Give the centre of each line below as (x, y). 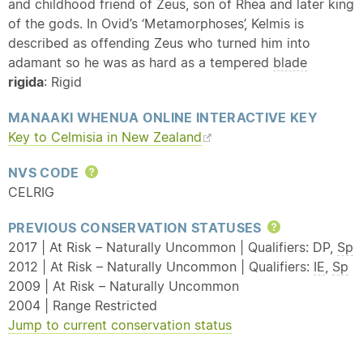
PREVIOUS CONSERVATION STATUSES (137, 228)
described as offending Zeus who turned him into (159, 43)
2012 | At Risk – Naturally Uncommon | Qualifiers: (161, 267)
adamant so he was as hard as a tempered (141, 62)
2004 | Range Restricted (83, 305)
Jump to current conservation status (120, 325)
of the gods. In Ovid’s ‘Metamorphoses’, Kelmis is (156, 23)
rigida (26, 82)
